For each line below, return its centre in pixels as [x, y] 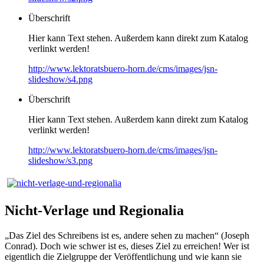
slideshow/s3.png [60, 161]
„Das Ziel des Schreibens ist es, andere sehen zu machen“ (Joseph [127, 235]
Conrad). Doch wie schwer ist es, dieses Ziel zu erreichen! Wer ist [127, 246]
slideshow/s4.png [60, 79]
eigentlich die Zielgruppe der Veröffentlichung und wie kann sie [123, 256]
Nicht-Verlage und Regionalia [94, 210]
